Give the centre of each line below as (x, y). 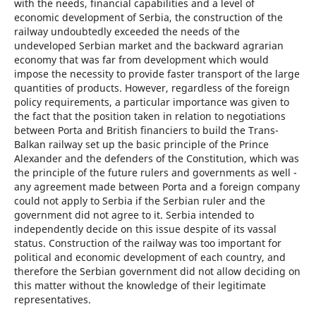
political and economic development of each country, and (150, 257)
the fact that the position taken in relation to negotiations (150, 116)
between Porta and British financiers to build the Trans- (146, 130)
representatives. (52, 300)
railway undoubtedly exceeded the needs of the (127, 32)
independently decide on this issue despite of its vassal (145, 229)
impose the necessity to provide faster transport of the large (157, 74)
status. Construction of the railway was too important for (147, 243)
